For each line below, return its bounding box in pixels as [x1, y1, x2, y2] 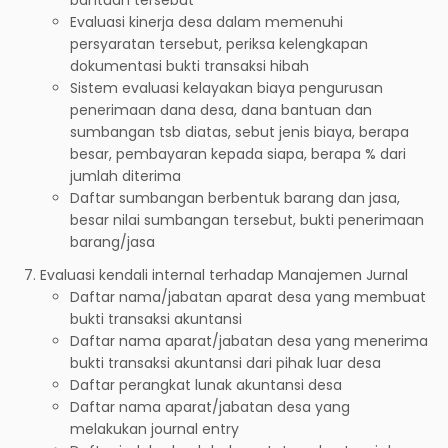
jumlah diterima [70, 165, 181, 186]
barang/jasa [70, 231, 155, 252]
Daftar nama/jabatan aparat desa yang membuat [70, 286, 426, 307]
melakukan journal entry [70, 418, 239, 439]
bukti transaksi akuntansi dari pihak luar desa [70, 352, 381, 373]
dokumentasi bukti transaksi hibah [70, 55, 309, 76]
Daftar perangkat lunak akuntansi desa [70, 374, 342, 395]
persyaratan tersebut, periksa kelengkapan [70, 33, 368, 54]
